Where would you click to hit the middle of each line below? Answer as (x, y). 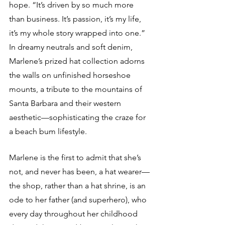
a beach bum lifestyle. (48, 131)
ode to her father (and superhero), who (79, 200)
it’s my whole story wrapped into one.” (78, 33)
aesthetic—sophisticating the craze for (78, 117)
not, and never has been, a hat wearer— (79, 172)
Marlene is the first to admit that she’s (76, 157)
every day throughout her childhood (74, 214)
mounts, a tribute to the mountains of (77, 89)
